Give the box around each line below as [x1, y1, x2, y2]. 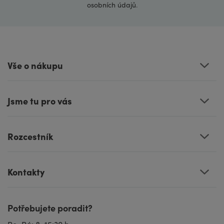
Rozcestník [7, 130, 53, 143]
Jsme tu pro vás [7, 94, 72, 107]
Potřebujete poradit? [7, 201, 92, 214]
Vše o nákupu [7, 59, 63, 72]
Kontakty [7, 165, 44, 178]
